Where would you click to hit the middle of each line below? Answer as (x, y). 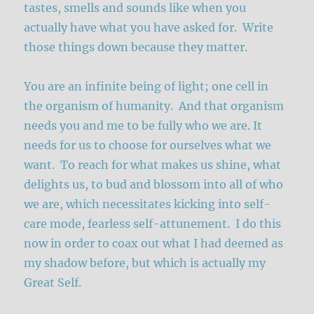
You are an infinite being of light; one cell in (146, 87)
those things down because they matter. (136, 47)
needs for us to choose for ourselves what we (148, 145)
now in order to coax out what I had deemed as (154, 244)
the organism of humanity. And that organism (154, 106)
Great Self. (54, 283)
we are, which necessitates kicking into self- (148, 204)
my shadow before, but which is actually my (145, 263)
